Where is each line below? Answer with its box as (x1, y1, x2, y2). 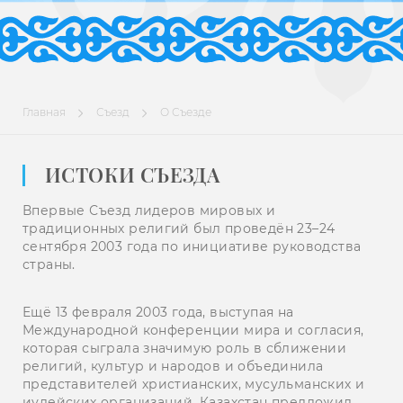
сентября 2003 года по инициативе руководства (22, 238, 362, 255)
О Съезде (160, 105, 211, 119)
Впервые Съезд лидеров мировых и (22, 202, 276, 219)
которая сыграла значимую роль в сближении (22, 340, 347, 357)
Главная (22, 105, 66, 119)
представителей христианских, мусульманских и (22, 376, 365, 393)
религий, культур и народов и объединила (22, 358, 324, 375)
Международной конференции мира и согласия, (22, 322, 364, 339)
